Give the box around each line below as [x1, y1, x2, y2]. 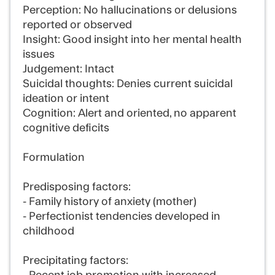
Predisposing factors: [23, 182, 131, 192]
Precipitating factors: [23, 255, 128, 266]
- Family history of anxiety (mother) [23, 196, 196, 207]
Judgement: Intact [23, 64, 114, 74]
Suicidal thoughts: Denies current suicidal [23, 79, 233, 89]
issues [23, 49, 55, 60]
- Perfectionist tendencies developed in [23, 211, 220, 222]
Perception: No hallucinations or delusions [23, 5, 237, 15]
